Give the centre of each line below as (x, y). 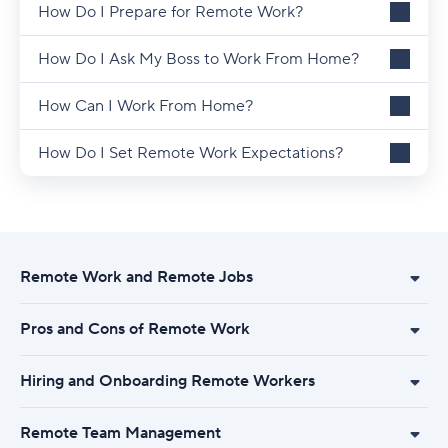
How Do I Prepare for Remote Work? (170, 12)
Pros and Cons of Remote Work (135, 329)
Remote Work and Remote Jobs (136, 277)
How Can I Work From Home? (145, 106)
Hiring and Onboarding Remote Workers (167, 381)
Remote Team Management (120, 433)
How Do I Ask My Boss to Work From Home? (198, 59)
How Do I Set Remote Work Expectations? (190, 153)
